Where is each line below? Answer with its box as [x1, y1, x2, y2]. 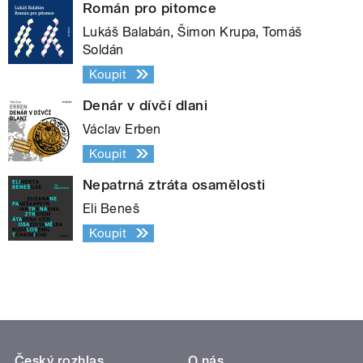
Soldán [83, 41, 124, 58]
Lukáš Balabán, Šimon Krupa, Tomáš [83, 23, 302, 40]
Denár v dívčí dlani [83, 96, 208, 113]
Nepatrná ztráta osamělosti [83, 176, 266, 193]
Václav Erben [83, 121, 161, 137]
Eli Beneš [83, 200, 140, 216]
